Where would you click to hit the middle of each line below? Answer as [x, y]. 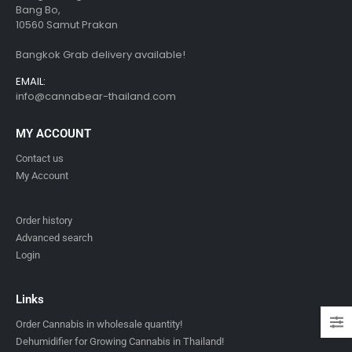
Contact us [40, 158]
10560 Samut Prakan [67, 25]
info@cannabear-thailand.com [96, 97]
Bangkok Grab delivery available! [101, 55]
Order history [44, 220]
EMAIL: [31, 82]
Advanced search [54, 237]
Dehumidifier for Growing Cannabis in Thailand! [120, 341]
